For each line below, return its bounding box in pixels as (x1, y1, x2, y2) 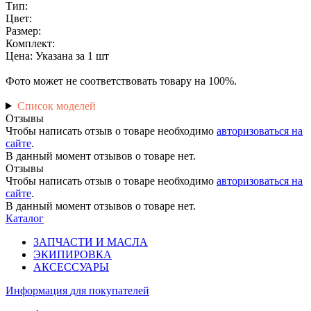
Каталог (6, 212, 44, 224)
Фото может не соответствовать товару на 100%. (6, 74, 237, 87)
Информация (6, 284, 70, 296)
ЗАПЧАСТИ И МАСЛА (33, 235, 148, 248)
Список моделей (17, 99, 96, 112)
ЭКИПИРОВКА (33, 248, 112, 260)
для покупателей (70, 284, 149, 296)
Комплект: (6, 37, 55, 49)
